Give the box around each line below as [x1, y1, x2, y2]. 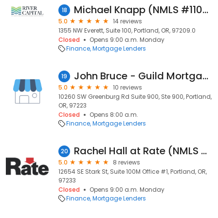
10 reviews [113, 83, 142, 91]
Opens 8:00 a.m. [90, 110, 138, 119]
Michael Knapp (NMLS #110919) [202, 3, 208, 17]
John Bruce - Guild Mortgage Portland [202, 69, 208, 83]
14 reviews [113, 17, 142, 25]
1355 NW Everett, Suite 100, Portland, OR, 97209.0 [58, 26, 196, 35]
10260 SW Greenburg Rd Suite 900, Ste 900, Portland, [58, 92, 212, 101]
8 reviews [113, 158, 140, 166]
